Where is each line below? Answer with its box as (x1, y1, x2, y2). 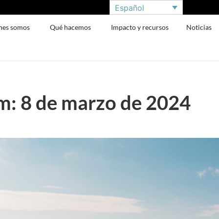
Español (115, 2, 144, 13)
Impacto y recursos (111, 23, 169, 31)
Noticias (186, 23, 212, 31)
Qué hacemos (50, 23, 91, 31)
